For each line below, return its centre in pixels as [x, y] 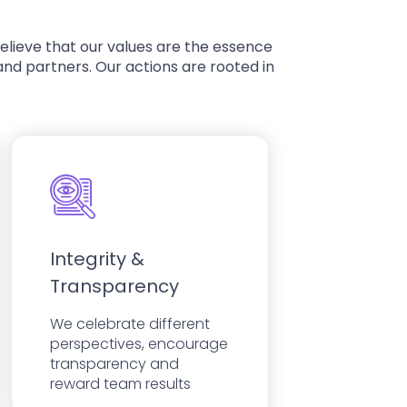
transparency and [114, 364]
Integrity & [97, 259]
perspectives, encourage [139, 344]
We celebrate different [130, 324]
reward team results [120, 384]
